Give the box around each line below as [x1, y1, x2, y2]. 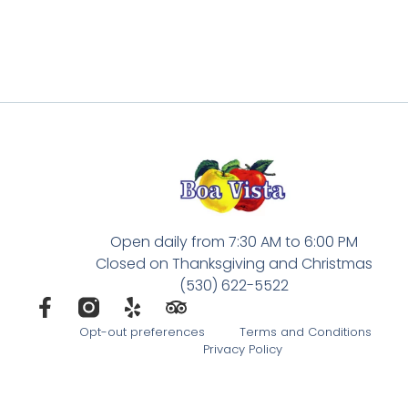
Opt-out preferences [78, 323, 205, 342]
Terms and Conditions [239, 323, 372, 342]
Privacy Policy [202, 341, 282, 359]
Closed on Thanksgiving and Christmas [95, 253, 372, 275]
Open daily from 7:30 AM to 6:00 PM [109, 231, 358, 253]
